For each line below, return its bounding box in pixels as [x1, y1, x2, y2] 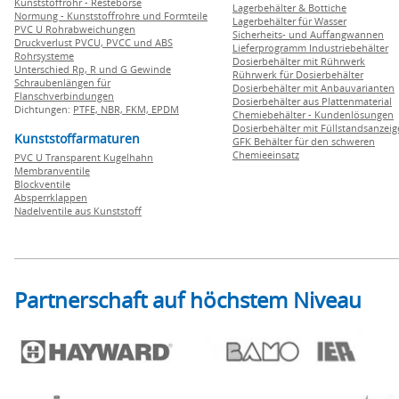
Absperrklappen [14, 191, 87, 204]
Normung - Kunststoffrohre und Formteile [14, 9, 208, 22]
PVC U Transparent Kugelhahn [14, 151, 153, 164]
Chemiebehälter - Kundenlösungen [232, 108, 394, 121]
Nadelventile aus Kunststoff [14, 204, 142, 217]
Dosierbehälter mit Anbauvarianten [232, 81, 395, 94]
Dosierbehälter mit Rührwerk [232, 54, 365, 68]
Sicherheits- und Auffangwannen [232, 28, 384, 41]
